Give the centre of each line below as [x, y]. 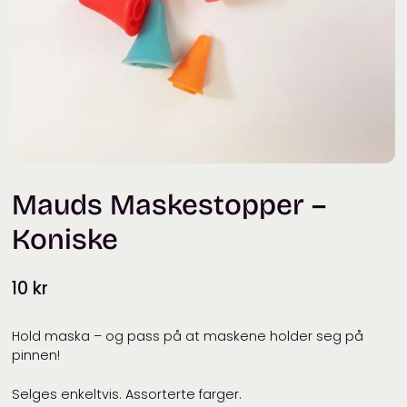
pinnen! [36, 356]
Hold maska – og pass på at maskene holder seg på [188, 337]
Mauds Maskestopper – [169, 206]
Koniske [65, 240]
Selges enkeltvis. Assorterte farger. [127, 394]
